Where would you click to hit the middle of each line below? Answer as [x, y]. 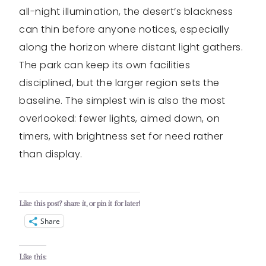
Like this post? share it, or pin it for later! [80, 204]
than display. [51, 154]
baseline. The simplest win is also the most [122, 101]
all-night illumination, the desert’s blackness [126, 12]
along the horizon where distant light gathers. [131, 47]
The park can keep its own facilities [104, 65]
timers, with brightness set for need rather [121, 137]
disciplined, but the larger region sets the [119, 83]
